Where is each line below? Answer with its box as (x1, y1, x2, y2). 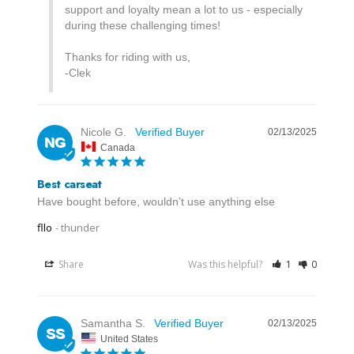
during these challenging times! (65, 18, 224, 32)
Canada (100, 141, 135, 153)
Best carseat (37, 175, 102, 194)
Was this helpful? (188, 258, 265, 272)
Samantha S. (81, 317, 145, 330)
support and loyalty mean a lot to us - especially (65, 2, 303, 16)
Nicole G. (81, 125, 126, 138)
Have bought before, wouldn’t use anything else (37, 195, 275, 209)
